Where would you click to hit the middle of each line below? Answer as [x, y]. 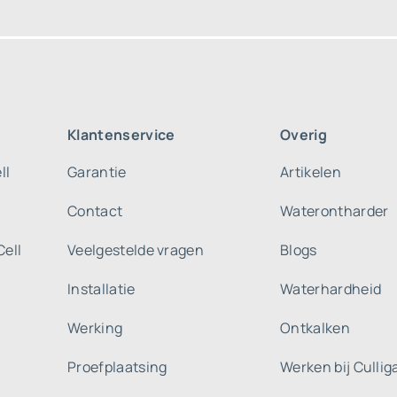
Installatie [101, 289]
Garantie [97, 172]
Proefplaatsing [117, 367]
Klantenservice [121, 135]
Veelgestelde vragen [136, 250]
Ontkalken [315, 328]
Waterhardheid [331, 289]
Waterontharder [335, 211]
